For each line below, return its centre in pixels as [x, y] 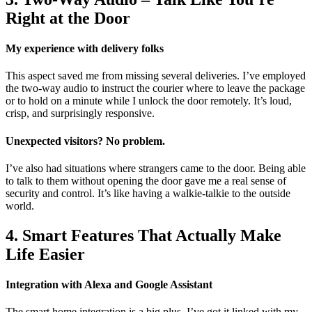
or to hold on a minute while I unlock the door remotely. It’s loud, [149, 101]
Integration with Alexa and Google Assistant [109, 285]
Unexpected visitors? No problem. [85, 141]
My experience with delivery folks [85, 49]
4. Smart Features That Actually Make [143, 235]
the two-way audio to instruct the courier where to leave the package [155, 88]
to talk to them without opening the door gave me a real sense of [146, 180]
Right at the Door [68, 18]
